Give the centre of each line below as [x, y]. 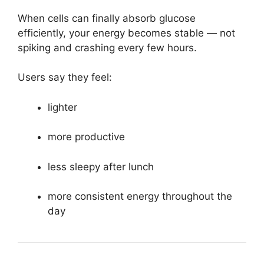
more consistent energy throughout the [140, 197]
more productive [86, 137]
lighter [62, 107]
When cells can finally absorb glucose [107, 18]
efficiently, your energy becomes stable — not [126, 33]
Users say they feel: [65, 77]
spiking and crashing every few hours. [107, 47]
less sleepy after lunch [101, 166]
